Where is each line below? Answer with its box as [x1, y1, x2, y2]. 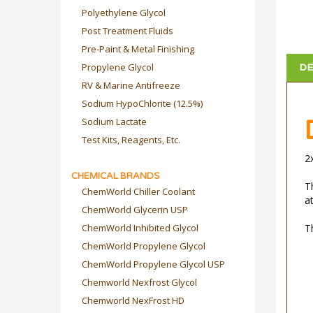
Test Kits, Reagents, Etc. [82, 133, 180, 146]
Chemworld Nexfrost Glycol [82, 276, 197, 289]
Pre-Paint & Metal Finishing [82, 43, 194, 55]
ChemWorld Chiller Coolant [82, 185, 195, 198]
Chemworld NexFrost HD [82, 294, 184, 307]
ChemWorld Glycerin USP [82, 203, 188, 216]
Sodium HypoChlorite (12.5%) [82, 97, 203, 110]
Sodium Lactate [82, 115, 147, 128]
